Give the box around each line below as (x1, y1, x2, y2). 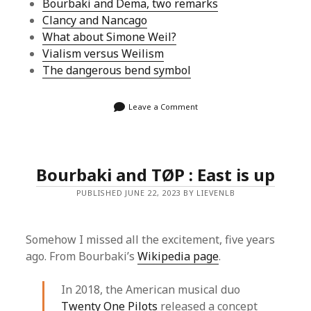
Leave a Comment (128, 101, 198, 112)
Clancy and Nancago (42, 12, 148, 28)
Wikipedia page (137, 249, 219, 264)
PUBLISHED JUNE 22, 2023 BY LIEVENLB (76, 187, 235, 199)
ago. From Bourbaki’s (26, 249, 138, 264)
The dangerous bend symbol (42, 62, 192, 78)
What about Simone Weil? (42, 29, 177, 45)
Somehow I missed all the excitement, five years (26, 232, 276, 248)
